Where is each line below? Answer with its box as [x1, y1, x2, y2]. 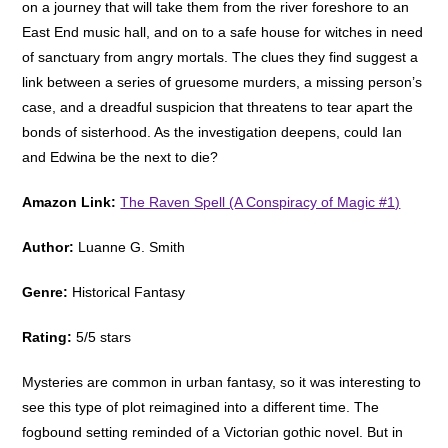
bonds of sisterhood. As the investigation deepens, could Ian [22, 123, 403, 140]
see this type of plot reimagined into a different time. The [22, 398, 380, 415]
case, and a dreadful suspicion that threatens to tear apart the [22, 98, 414, 115]
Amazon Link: [22, 193, 121, 210]
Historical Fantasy [68, 283, 186, 300]
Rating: [22, 328, 73, 345]
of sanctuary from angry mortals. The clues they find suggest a [22, 48, 419, 65]
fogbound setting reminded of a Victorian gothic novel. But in [22, 423, 404, 440]
